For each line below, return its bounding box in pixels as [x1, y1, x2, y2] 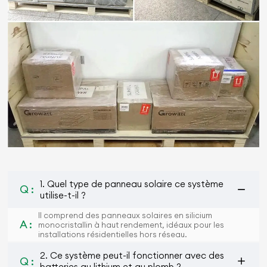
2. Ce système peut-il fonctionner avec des [40, 250, 225, 261]
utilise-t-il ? [40, 189, 86, 201]
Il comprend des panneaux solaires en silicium [38, 210, 213, 220]
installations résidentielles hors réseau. [38, 229, 188, 239]
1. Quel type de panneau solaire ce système [40, 178, 224, 190]
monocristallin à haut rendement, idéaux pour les [38, 219, 225, 229]
